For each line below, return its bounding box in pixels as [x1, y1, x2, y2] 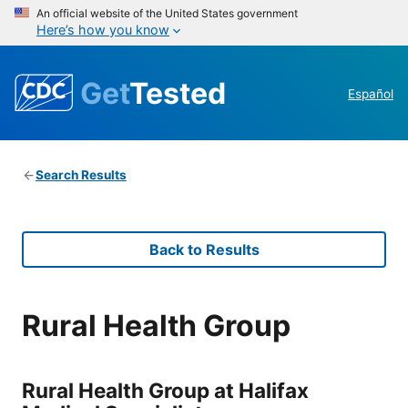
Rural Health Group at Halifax [22, 377, 309, 403]
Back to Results [148, 240, 260, 260]
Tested [129, 75, 226, 111]
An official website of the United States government [36, 6, 298, 20]
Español [348, 87, 393, 102]
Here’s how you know [36, 22, 169, 37]
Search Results [35, 168, 127, 183]
